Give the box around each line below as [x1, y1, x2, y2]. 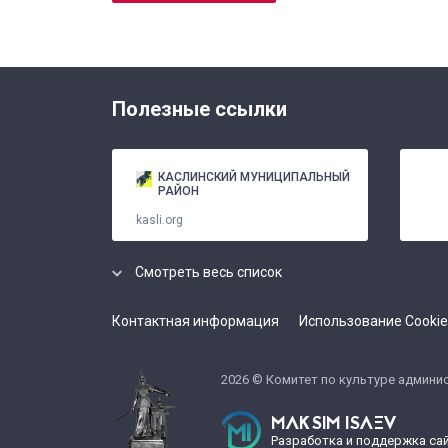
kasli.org [136, 213, 186, 228]
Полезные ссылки [112, 97, 287, 122]
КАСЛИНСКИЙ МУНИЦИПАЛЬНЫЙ [158, 170, 350, 185]
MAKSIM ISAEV [271, 410, 397, 439]
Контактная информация [112, 313, 279, 330]
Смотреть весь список [135, 264, 282, 281]
